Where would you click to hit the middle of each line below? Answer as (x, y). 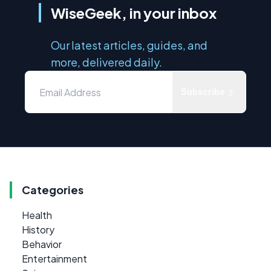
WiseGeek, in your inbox (134, 13)
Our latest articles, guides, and (129, 45)
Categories (53, 190)
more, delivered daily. (106, 62)
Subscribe (203, 92)
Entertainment (54, 259)
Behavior (42, 244)
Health (37, 215)
